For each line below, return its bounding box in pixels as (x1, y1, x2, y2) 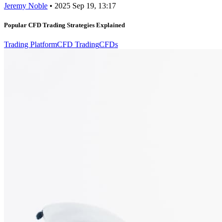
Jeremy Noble (4, 1, 48, 10)
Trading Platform (4, 40, 57, 49)
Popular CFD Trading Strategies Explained (4, 21, 125, 29)
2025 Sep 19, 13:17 (55, 1, 116, 10)
